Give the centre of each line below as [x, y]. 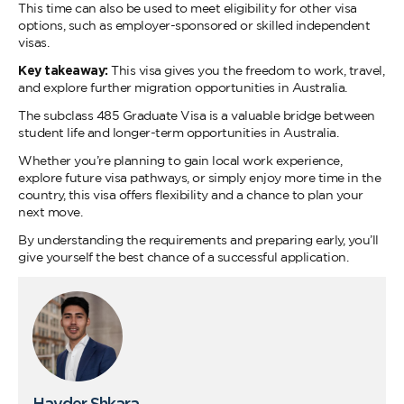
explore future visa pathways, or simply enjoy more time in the [199, 178]
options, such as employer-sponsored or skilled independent [194, 25]
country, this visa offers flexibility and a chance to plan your [191, 195]
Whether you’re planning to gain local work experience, [180, 161]
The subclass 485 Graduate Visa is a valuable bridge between [197, 115]
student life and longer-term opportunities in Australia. [178, 133]
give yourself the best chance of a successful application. [183, 257]
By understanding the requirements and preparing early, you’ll [198, 240]
